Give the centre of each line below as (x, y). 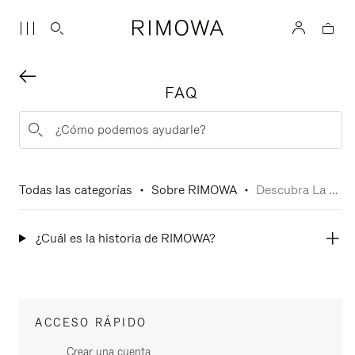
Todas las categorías (76, 190)
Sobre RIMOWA (194, 190)
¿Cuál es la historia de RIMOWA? (124, 238)
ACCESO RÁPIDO (91, 323)
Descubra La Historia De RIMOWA (334, 190)
